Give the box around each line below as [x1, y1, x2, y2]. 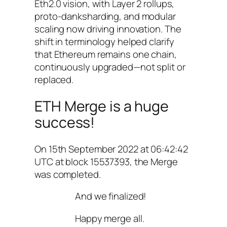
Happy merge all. [75, 211, 144, 225]
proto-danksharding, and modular [34, 10, 176, 23]
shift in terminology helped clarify [34, 35, 174, 49]
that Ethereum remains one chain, [34, 48, 177, 61]
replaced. [34, 73, 74, 87]
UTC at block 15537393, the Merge [34, 155, 178, 168]
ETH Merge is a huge [34, 96, 169, 117]
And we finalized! [75, 190, 147, 203]
